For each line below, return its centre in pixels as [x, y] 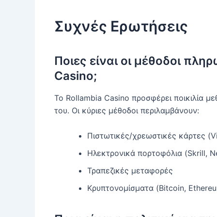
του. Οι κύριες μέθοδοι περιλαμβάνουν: [127, 111]
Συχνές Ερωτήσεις [121, 26]
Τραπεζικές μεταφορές [130, 170]
